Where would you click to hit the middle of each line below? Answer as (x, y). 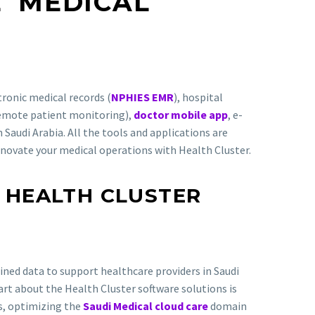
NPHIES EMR (142, 97)
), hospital (198, 97)
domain (227, 306)
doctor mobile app (181, 114)
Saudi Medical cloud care (146, 306)
